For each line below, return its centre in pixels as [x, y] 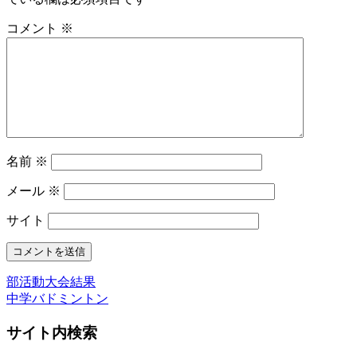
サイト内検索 [52, 332]
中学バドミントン [57, 299]
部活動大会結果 [51, 282]
